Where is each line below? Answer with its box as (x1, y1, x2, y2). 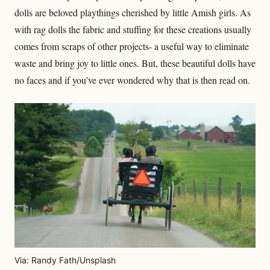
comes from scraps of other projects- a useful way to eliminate (14, 40, 249, 52)
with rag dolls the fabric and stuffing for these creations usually (14, 23, 251, 36)
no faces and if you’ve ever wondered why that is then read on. (14, 74, 250, 86)
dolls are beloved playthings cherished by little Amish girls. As (14, 6, 251, 19)
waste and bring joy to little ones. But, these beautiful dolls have (14, 57, 256, 69)
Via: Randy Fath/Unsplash (14, 255, 116, 266)
